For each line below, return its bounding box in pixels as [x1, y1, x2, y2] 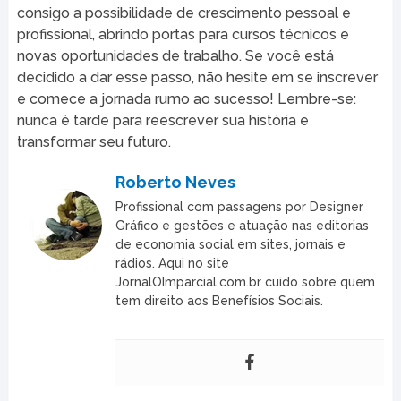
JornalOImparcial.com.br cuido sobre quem [115, 274, 375, 289]
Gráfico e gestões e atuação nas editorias [115, 218, 369, 233]
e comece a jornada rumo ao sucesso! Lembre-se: [16, 90, 356, 107]
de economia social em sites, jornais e [115, 236, 346, 252]
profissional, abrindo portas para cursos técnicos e [16, 25, 349, 43]
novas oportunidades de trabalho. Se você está [16, 47, 334, 64]
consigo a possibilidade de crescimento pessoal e [16, 4, 351, 21]
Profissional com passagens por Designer [115, 199, 363, 214]
